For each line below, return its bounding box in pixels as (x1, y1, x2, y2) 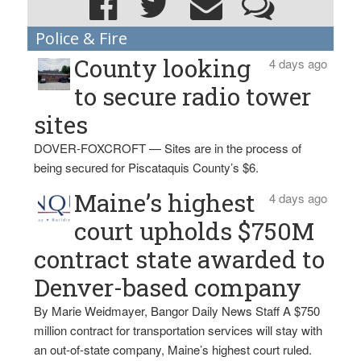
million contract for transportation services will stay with (34, 322, 323, 338)
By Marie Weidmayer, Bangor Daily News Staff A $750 (34, 302, 321, 319)
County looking (74, 52, 251, 84)
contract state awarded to (34, 243, 326, 275)
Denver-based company (34, 272, 302, 303)
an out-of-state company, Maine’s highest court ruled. (34, 341, 313, 358)
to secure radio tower (74, 81, 312, 112)
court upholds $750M (74, 215, 315, 247)
